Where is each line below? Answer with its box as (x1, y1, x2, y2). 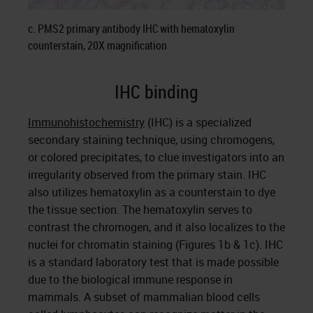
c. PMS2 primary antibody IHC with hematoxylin (28, 21, 235, 36)
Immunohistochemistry (28, 115, 145, 130)
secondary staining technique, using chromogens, (28, 132, 275, 147)
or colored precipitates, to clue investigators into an (28, 150, 284, 165)
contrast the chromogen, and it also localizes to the (28, 219, 285, 235)
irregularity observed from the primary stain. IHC (28, 167, 266, 182)
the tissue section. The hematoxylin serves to (28, 202, 252, 217)
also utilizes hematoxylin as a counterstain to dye (28, 184, 275, 200)
